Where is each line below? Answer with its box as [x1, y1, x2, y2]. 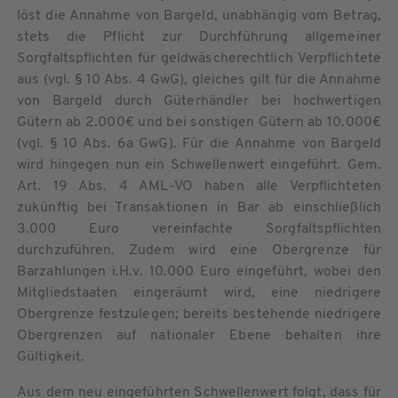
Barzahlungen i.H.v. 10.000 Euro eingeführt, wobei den [17, 264, 381, 279]
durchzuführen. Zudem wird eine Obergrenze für [17, 243, 381, 258]
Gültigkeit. [17, 349, 85, 364]
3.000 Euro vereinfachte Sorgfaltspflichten [17, 221, 381, 236]
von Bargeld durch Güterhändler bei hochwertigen [17, 93, 381, 108]
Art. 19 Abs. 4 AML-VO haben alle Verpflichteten [17, 179, 381, 194]
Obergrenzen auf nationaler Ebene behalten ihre [17, 328, 381, 343]
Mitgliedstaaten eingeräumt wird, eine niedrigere [17, 285, 381, 300]
